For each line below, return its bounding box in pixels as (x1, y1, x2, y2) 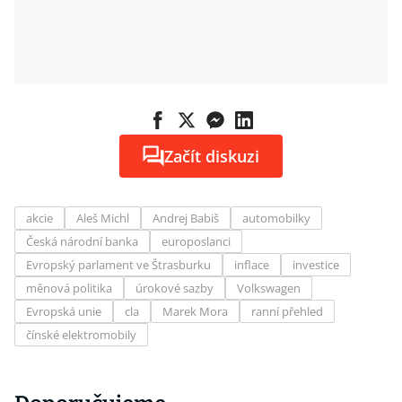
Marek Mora (162, 303, 228, 319)
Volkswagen (237, 280, 301, 296)
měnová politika (26, 280, 112, 296)
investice (293, 257, 339, 273)
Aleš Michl (76, 210, 129, 226)
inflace (234, 257, 269, 273)
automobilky (242, 210, 310, 226)
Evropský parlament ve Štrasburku (26, 257, 211, 273)
